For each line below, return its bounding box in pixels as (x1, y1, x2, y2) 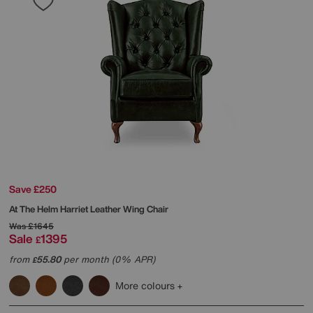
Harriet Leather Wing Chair (60, 202, 168, 216)
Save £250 (9, 181, 57, 196)
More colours (115, 277, 177, 293)
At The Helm (9, 202, 60, 216)
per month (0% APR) (61, 252, 155, 266)
